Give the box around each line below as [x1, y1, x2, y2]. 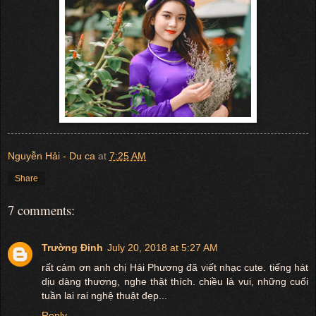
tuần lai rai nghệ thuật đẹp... [42, 289, 167, 301]
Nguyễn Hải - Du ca [8, 150, 95, 162]
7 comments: [8, 201, 75, 219]
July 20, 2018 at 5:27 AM [107, 241, 218, 253]
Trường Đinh [42, 241, 103, 253]
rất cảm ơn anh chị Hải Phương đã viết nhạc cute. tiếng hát [42, 261, 308, 273]
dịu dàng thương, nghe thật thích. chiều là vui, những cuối [42, 275, 308, 287]
